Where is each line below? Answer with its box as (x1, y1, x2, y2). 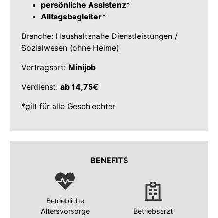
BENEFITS (90, 155, 128, 165)
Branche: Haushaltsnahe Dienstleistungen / (21, 31, 178, 41)
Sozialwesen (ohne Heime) (21, 43, 119, 53)
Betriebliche (46, 196, 84, 205)
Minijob (68, 62, 96, 72)
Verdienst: (21, 82, 60, 91)
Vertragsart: (21, 62, 68, 72)
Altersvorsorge (41, 206, 90, 215)
